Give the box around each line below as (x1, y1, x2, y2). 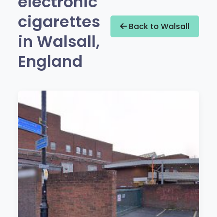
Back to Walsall (126, 20, 189, 32)
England (18, 50, 83, 72)
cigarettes (18, 10, 101, 32)
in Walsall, (18, 30, 100, 52)
